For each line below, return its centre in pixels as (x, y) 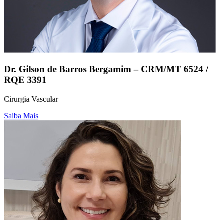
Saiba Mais (21, 115)
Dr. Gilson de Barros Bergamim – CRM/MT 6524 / (106, 69)
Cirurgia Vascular (31, 99)
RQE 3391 (25, 80)
